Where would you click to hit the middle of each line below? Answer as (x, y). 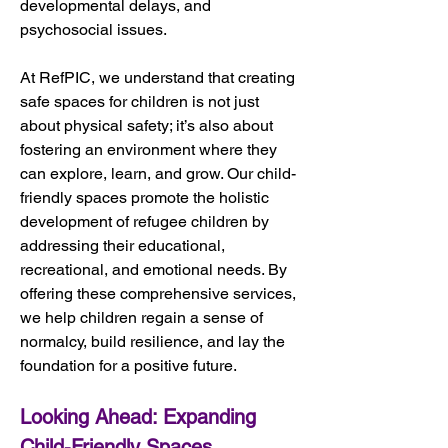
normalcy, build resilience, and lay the (154, 341)
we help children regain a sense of (143, 317)
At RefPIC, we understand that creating (159, 77)
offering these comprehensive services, (160, 293)
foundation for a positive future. (128, 365)
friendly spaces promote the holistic (146, 197)
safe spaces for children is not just (141, 101)
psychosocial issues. (93, 29)
